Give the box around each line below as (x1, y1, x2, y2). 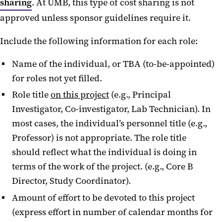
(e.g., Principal (109, 89, 171, 101)
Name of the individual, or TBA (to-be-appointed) (12, 57, 215, 70)
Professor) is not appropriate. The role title (12, 132, 186, 144)
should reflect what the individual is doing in (12, 146, 197, 159)
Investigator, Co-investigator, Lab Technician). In (12, 103, 211, 115)
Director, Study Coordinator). (12, 175, 131, 187)
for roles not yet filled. (12, 72, 102, 84)
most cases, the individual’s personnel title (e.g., (12, 117, 207, 130)
